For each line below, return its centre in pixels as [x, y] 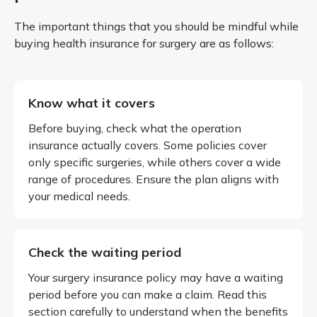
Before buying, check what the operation [135, 128]
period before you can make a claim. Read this [148, 294]
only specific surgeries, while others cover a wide [155, 162]
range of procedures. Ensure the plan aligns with [154, 179]
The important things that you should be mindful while [156, 26]
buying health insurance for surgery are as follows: [144, 43]
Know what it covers [92, 103]
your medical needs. [79, 196]
